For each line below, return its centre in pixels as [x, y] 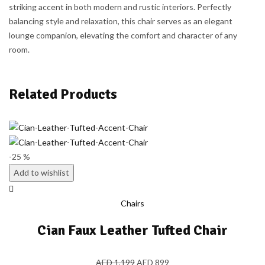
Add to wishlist [41, 173]
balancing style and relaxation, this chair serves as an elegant [121, 21]
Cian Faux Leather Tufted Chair [132, 230]
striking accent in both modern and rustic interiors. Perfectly [120, 7]
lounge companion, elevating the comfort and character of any [123, 35]
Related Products [63, 94]
